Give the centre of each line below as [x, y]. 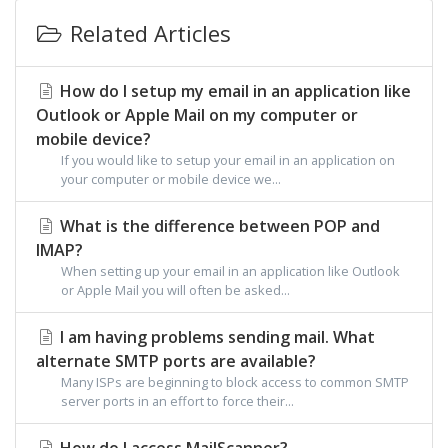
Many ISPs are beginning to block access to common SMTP [235, 382]
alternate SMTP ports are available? [176, 361]
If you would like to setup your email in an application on [228, 160]
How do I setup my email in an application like [233, 91]
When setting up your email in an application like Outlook [230, 271]
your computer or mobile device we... [171, 179]
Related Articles [147, 33]
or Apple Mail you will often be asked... [175, 290]
